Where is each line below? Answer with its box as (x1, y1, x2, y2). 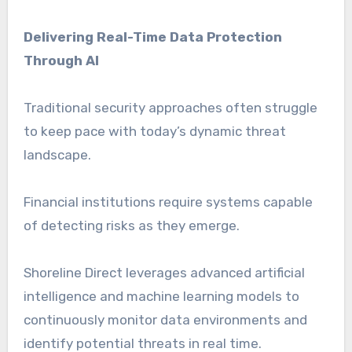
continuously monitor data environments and (23, 311, 307, 328)
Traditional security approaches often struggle (23, 99, 317, 115)
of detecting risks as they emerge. (23, 217, 240, 233)
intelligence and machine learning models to (23, 288, 299, 304)
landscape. (23, 146, 91, 163)
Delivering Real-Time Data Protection (23, 28, 282, 45)
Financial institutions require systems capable (23, 193, 313, 210)
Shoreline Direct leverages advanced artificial (23, 264, 305, 280)
